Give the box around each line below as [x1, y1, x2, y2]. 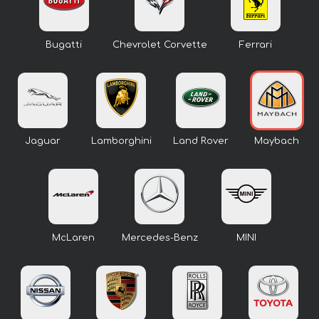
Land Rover [172, 136, 229, 147]
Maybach [254, 136, 299, 147]
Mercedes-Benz [121, 232, 198, 243]
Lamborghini [90, 136, 152, 147]
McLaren [51, 232, 95, 243]
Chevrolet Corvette [112, 39, 207, 50]
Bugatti [46, 39, 82, 50]
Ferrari [239, 39, 272, 50]
